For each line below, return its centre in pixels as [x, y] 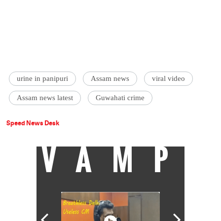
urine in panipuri [43, 79]
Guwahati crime [120, 98]
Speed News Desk [33, 123]
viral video [169, 79]
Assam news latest [45, 98]
